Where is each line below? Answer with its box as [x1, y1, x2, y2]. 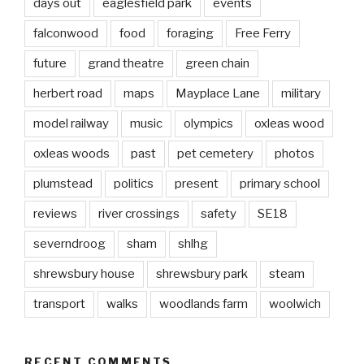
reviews [33, 206, 77, 221]
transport [33, 296, 85, 311]
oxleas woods [33, 145, 110, 161]
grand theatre [88, 55, 164, 71]
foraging [167, 25, 214, 41]
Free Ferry [235, 25, 291, 41]
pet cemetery [177, 145, 253, 161]
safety [201, 206, 236, 221]
